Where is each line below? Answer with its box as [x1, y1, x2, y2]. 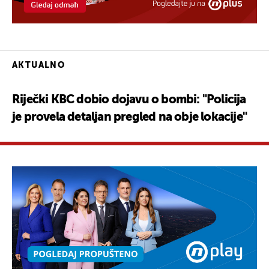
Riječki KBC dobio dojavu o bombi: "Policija [12, 94, 246, 106]
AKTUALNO [12, 61, 65, 70]
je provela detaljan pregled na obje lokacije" [12, 111, 247, 124]
